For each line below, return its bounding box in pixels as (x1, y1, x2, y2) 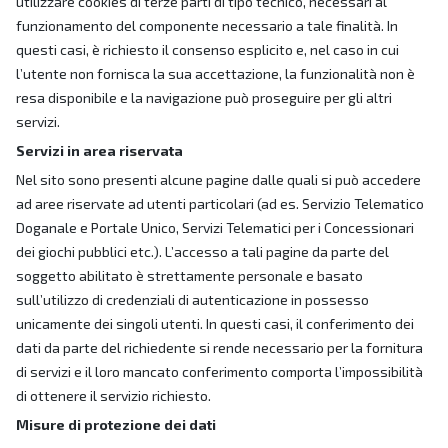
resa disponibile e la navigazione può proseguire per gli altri (16, 89, 392, 106)
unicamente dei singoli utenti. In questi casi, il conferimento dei (16, 315, 414, 332)
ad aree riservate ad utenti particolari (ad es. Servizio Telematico (16, 195, 424, 212)
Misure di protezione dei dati (16, 416, 216, 433)
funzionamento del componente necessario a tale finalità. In (16, 17, 398, 34)
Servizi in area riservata (16, 142, 183, 159)
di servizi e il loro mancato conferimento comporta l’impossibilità (16, 363, 423, 380)
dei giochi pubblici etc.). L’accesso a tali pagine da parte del (16, 243, 389, 260)
